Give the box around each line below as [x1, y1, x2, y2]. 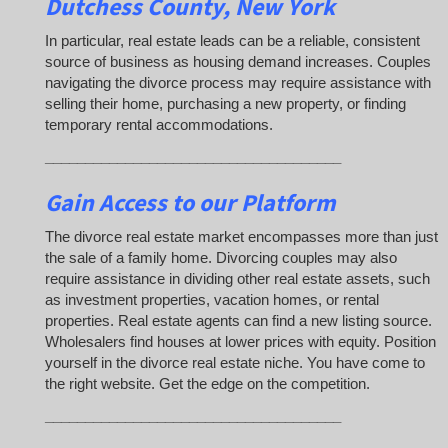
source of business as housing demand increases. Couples [45, 53, 431, 71]
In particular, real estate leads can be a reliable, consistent [45, 32, 420, 50]
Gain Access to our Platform [45, 186, 336, 218]
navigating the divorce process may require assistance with [45, 74, 431, 92]
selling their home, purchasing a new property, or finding [45, 95, 406, 113]
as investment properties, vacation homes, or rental [45, 291, 379, 309]
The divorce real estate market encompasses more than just [45, 228, 438, 246]
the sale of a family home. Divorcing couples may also [45, 249, 397, 267]
